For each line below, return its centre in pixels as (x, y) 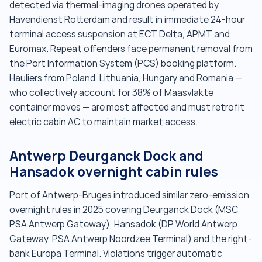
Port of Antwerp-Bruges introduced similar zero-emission (129, 195)
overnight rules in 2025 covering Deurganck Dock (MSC (124, 210)
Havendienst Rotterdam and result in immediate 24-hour (127, 20)
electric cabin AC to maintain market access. (104, 122)
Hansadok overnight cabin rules (114, 172)
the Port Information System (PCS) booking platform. (123, 64)
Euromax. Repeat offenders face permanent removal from (131, 49)
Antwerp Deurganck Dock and (106, 156)
